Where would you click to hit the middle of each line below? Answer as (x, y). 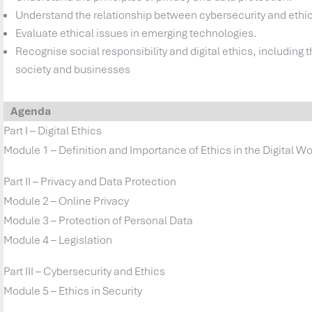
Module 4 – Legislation (58, 240)
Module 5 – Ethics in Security (73, 291)
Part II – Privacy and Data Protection (90, 182)
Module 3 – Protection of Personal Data (99, 221)
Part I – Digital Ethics (53, 131)
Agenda (31, 111)
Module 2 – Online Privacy (67, 201)
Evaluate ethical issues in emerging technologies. (136, 33)
